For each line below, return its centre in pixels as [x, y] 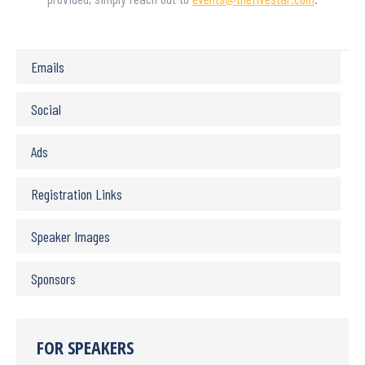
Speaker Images [70, 236]
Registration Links [77, 194]
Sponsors [53, 279]
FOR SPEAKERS [85, 347]
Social [46, 109]
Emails [48, 67]
